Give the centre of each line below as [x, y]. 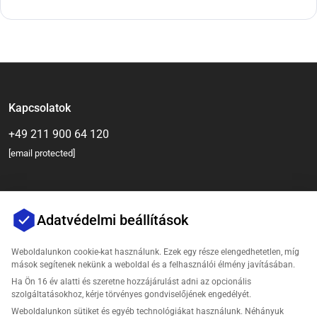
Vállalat [28, 290]
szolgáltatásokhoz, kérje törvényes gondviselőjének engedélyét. [131, 294]
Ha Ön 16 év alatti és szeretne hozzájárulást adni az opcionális [131, 282]
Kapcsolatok [40, 108]
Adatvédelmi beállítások [113, 220]
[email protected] [42, 153]
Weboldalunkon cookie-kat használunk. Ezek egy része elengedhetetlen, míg [155, 252]
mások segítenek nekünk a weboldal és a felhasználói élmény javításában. [153, 265]
